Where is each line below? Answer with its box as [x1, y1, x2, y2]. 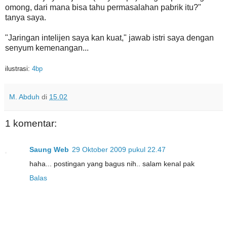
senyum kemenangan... [5, 43, 89, 52]
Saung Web [29, 145, 69, 154]
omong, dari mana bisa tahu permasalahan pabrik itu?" [5, 3, 201, 12]
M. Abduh [9, 92, 40, 101]
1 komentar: [5, 118, 57, 129]
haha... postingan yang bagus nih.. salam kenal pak [29, 160, 195, 168]
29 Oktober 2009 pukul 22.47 [72, 145, 166, 154]
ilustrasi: [5, 64, 32, 72]
